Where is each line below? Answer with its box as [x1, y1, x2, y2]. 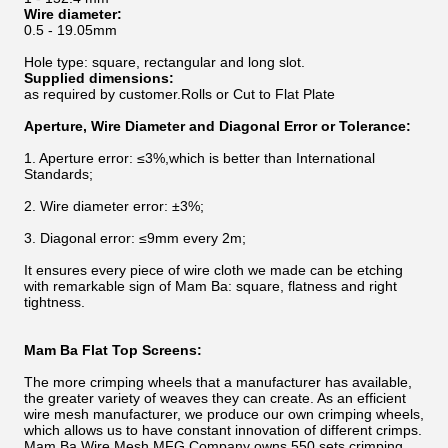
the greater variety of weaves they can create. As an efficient [24, 390, 406, 406]
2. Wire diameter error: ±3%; [24, 198, 204, 214]
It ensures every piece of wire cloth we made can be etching [24, 262, 403, 278]
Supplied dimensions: [24, 70, 174, 86]
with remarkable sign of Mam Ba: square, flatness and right [24, 278, 397, 294]
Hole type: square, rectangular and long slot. [24, 54, 305, 70]
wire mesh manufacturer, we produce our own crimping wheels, [24, 406, 424, 422]
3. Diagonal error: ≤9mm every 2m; [24, 230, 246, 246]
